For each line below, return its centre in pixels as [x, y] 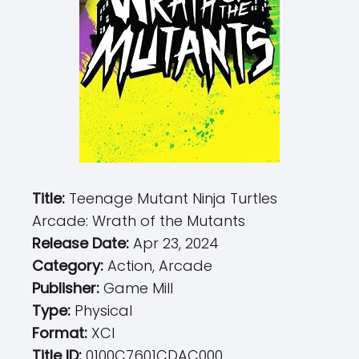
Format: [62, 333]
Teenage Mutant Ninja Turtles [173, 198]
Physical [103, 311]
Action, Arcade [160, 266]
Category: [70, 266]
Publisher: [68, 288]
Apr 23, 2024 [176, 243]
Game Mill [138, 288]
